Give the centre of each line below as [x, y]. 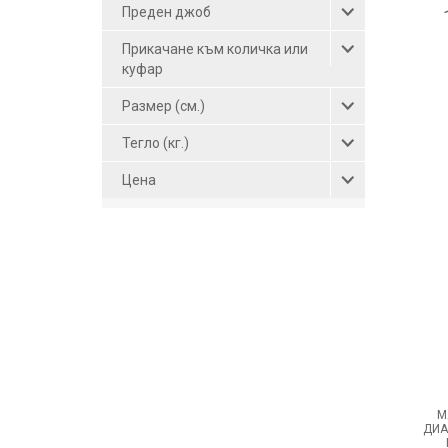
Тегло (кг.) [155, 142]
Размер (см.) [163, 105]
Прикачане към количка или [215, 48]
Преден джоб [166, 11]
